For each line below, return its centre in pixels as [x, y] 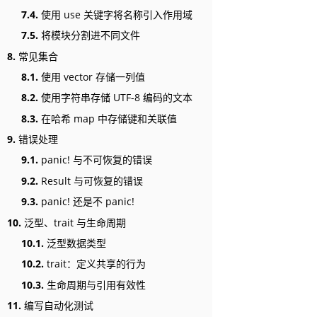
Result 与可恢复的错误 [91, 180]
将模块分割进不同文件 [89, 35]
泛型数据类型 [75, 243]
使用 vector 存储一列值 [92, 76]
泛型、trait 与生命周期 [74, 222]
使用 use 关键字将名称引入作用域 [115, 14]
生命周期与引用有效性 [95, 284]
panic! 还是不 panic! [86, 202]
